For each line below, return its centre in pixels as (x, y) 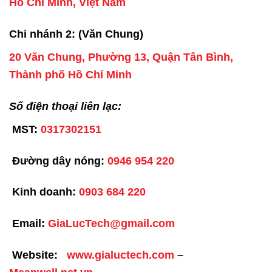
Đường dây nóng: (58, 161)
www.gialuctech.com (121, 255)
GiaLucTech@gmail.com (111, 224)
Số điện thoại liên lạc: (65, 106)
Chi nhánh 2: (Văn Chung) (76, 34)
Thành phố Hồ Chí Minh (70, 75)
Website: (35, 255)
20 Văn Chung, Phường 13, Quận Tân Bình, (121, 57)
